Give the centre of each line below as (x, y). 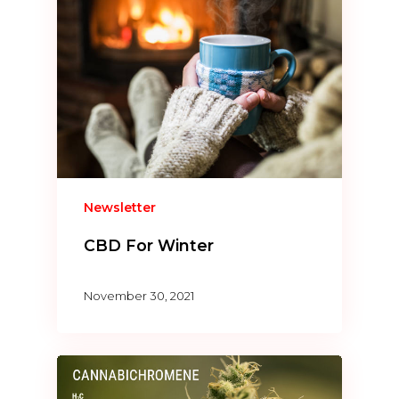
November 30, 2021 (139, 296)
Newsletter (120, 208)
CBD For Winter (149, 246)
